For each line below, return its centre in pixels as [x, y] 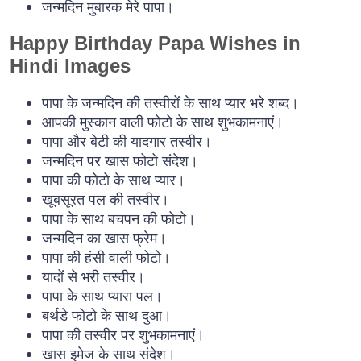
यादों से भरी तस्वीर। [93, 277]
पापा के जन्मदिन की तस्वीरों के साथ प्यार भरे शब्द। [170, 103]
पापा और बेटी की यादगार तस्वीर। [127, 141]
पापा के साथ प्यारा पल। [102, 296]
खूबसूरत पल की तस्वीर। [106, 199]
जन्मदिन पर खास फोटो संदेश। [120, 161]
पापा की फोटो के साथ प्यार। [114, 180]
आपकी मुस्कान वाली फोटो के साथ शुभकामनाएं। [163, 122]
